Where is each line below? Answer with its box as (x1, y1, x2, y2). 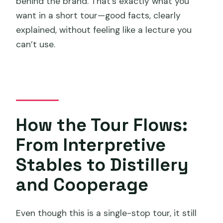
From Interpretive (16, 133, 166, 156)
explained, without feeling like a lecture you (16, 24, 192, 35)
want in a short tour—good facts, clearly (16, 9, 181, 21)
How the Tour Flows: (16, 113, 188, 136)
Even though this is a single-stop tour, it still (16, 208, 197, 219)
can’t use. (16, 38, 56, 50)
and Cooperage (16, 173, 149, 196)
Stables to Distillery (16, 153, 189, 176)
